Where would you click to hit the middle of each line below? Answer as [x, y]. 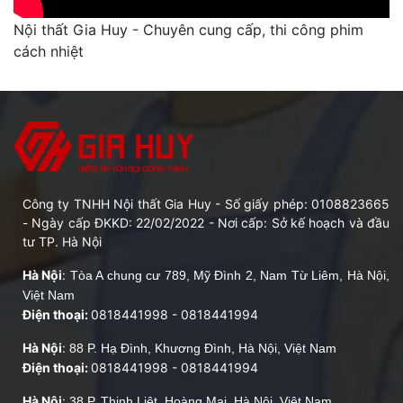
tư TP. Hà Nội [62, 241]
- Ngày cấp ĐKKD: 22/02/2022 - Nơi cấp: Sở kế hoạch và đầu [206, 222]
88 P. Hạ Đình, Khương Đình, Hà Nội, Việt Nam [203, 348]
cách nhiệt [49, 51]
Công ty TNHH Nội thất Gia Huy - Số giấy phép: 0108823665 [206, 203]
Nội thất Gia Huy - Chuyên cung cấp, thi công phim [188, 29]
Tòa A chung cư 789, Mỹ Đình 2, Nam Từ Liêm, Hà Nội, [230, 275]
